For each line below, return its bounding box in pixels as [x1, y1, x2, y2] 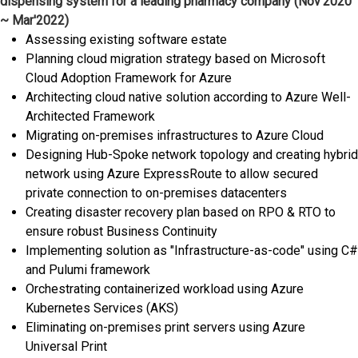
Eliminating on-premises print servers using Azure [26, 320, 305, 336]
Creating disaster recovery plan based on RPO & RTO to [26, 205, 336, 221]
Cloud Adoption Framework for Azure [26, 70, 232, 86]
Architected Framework [26, 109, 155, 125]
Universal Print [26, 339, 107, 355]
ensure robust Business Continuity [26, 224, 217, 240]
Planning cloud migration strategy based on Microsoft [26, 51, 325, 67]
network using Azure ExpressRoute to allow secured [26, 166, 318, 182]
